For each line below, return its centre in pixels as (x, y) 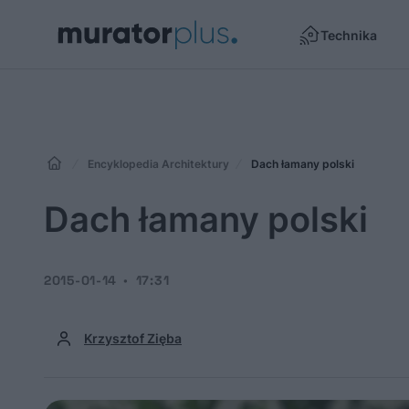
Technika (349, 35)
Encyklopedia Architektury (158, 164)
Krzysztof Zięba (133, 338)
